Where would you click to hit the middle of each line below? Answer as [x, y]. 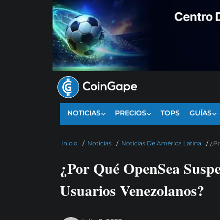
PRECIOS [131, 113]
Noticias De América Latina [161, 143]
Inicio [69, 143]
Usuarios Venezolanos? [132, 190]
